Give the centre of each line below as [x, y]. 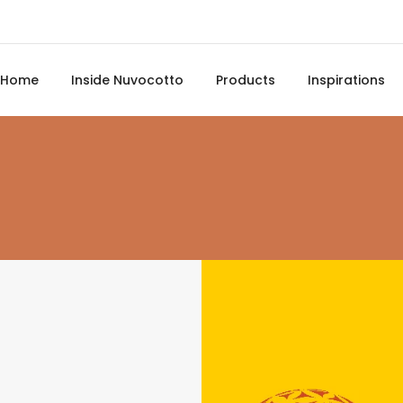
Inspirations [346, 80]
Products [246, 80]
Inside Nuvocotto [127, 80]
